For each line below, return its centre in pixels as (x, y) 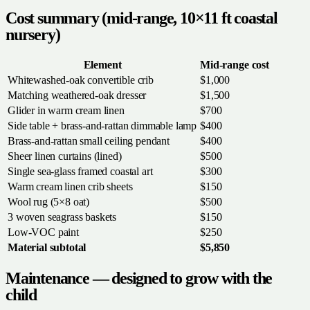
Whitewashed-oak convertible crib (81, 80)
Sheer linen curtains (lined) (65, 156)
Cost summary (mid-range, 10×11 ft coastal (142, 18)
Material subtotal (47, 248)
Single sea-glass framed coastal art (80, 172)
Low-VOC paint (43, 232)
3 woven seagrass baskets (62, 217)
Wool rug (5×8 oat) (49, 202)
